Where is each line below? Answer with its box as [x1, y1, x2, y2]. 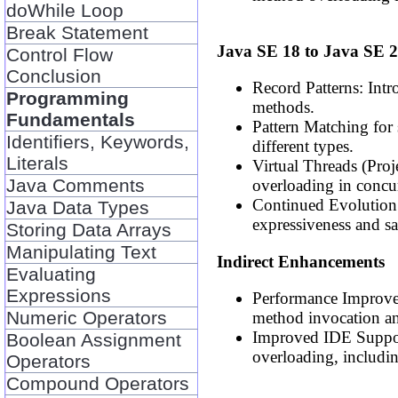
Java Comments [6, 174, 146, 195]
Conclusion [6, 65, 102, 86]
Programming [6, 87, 130, 108]
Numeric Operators [6, 306, 168, 328]
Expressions [6, 284, 112, 306]
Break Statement [6, 21, 149, 43]
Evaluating [6, 263, 97, 284]
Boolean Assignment [6, 329, 182, 350]
